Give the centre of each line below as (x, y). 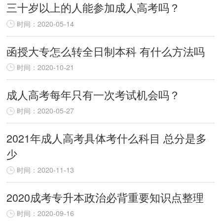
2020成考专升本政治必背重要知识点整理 (105, 197)
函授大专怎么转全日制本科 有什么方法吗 (106, 51)
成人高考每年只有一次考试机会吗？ (93, 94)
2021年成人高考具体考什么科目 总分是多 (107, 138)
